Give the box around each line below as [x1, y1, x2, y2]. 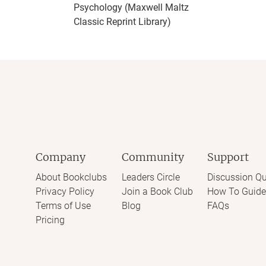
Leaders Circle [121, 172, 180, 183]
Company [36, 150, 85, 164]
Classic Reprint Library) [74, 16, 171, 27]
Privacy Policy [36, 186, 94, 197]
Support [207, 150, 249, 164]
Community [121, 150, 184, 164]
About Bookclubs [36, 172, 107, 183]
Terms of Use [36, 200, 91, 211]
